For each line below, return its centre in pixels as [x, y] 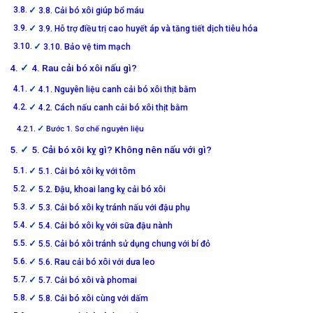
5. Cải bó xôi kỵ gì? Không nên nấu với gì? [121, 149]
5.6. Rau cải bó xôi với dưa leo [97, 262]
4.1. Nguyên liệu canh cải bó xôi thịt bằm [118, 89]
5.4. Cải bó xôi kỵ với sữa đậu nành [106, 225]
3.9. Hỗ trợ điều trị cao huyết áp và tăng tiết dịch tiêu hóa [148, 28]
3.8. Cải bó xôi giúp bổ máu [92, 10]
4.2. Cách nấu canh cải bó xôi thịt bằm [114, 107]
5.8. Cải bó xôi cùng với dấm [94, 298]
